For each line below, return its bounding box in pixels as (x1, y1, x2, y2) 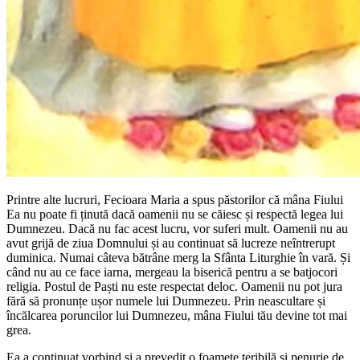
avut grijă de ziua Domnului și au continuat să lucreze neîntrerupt (6, 235, 335, 250)
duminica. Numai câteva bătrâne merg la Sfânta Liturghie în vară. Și (6, 250, 350, 264)
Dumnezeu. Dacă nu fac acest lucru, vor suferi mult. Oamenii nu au (6, 221, 348, 235)
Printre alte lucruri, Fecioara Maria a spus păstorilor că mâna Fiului (6, 192, 343, 207)
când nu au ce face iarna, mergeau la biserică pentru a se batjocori (6, 264, 337, 279)
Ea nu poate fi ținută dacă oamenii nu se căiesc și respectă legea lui (6, 207, 343, 221)
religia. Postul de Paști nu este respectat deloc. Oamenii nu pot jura (6, 279, 342, 293)
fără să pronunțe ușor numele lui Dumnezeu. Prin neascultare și (6, 293, 325, 308)
